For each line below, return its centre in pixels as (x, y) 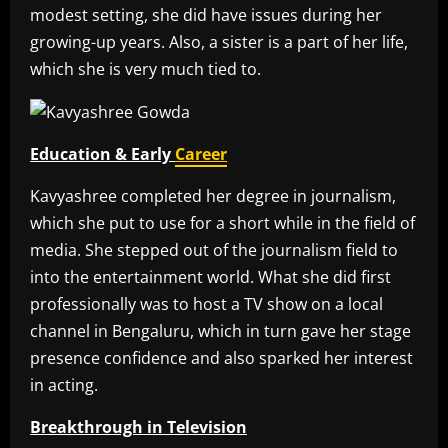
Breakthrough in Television (138, 427)
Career (201, 154)
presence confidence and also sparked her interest (221, 358)
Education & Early (102, 154)
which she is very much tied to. (145, 69)
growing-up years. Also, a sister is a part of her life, (219, 42)
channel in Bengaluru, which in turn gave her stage (220, 331)
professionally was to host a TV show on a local (206, 304)
